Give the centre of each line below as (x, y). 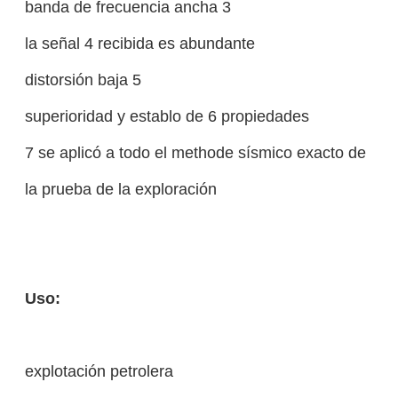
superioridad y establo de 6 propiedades (167, 116)
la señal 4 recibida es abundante (139, 44)
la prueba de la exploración (120, 189)
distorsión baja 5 (83, 80)
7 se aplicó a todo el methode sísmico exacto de (195, 153)
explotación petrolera (99, 371)
